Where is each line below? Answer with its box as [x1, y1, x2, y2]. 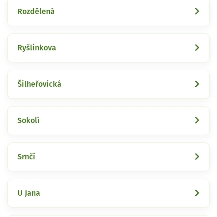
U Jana [17, 189, 40, 197]
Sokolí [17, 116, 40, 124]
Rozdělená [17, 7, 55, 15]
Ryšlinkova [17, 44, 56, 52]
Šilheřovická [17, 80, 62, 88]
